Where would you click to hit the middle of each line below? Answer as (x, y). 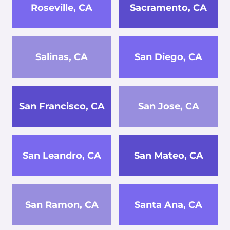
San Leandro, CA (62, 155)
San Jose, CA (168, 106)
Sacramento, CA (168, 7)
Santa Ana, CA (168, 205)
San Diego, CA (168, 57)
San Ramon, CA (62, 205)
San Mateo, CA (168, 155)
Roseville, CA (62, 7)
